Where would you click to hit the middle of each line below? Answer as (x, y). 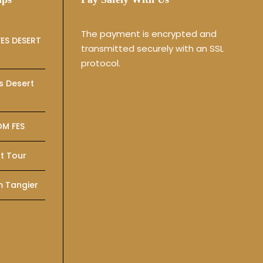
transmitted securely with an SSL (152, 49)
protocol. (101, 63)
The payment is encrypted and (149, 34)
